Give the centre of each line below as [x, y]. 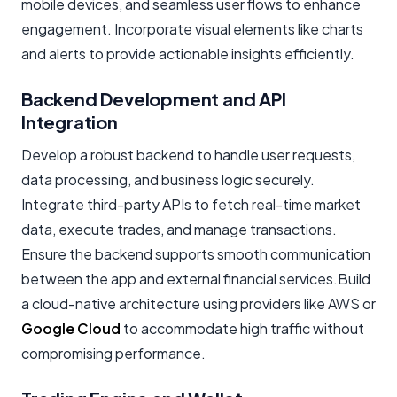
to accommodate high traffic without [242, 328]
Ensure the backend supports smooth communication [196, 253]
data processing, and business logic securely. [168, 179]
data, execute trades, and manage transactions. [179, 229]
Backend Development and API [154, 98]
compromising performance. [113, 353]
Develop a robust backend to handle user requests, [188, 154]
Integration [70, 121]
